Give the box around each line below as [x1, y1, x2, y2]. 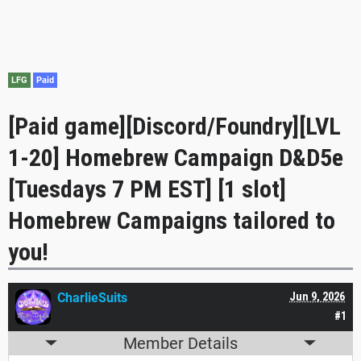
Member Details [123, 333, 238, 353]
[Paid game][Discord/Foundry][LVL [8, 111, 341, 140]
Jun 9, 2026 [289, 289, 345, 303]
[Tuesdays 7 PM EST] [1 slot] [8, 174, 286, 203]
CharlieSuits [57, 289, 127, 305]
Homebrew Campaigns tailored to [8, 205, 335, 234]
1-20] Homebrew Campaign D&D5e [8, 143, 343, 172]
